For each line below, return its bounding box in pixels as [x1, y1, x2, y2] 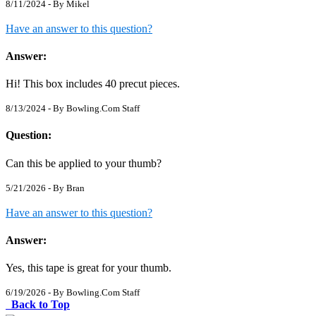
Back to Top [11, 298, 70, 311]
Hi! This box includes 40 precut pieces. [6, 78, 180, 90]
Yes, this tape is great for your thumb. [6, 262, 171, 274]
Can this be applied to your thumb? [6, 157, 162, 169]
